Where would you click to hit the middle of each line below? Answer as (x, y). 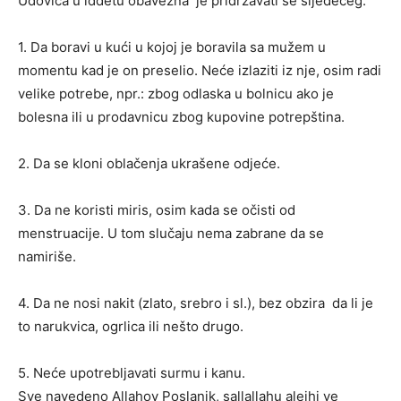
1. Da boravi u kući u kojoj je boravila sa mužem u (172, 47)
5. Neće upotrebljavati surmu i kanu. (132, 372)
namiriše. (47, 256)
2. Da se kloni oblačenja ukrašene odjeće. (149, 163)
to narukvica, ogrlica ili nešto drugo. (131, 326)
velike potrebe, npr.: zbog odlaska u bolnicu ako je (176, 93)
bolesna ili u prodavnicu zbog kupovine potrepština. (181, 116)
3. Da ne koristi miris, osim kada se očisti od (157, 209)
